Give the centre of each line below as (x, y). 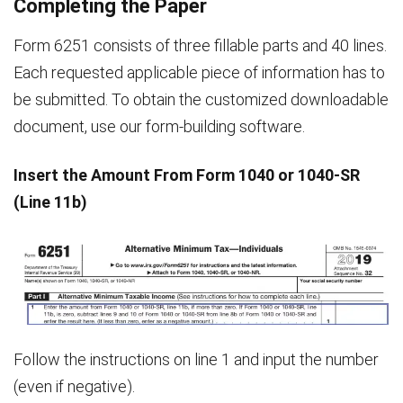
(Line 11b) (50, 202)
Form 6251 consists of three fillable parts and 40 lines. (200, 45)
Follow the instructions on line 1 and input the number (196, 359)
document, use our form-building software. (159, 126)
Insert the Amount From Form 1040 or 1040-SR (187, 175)
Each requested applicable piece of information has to (199, 72)
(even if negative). (74, 386)
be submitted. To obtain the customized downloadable (201, 99)
